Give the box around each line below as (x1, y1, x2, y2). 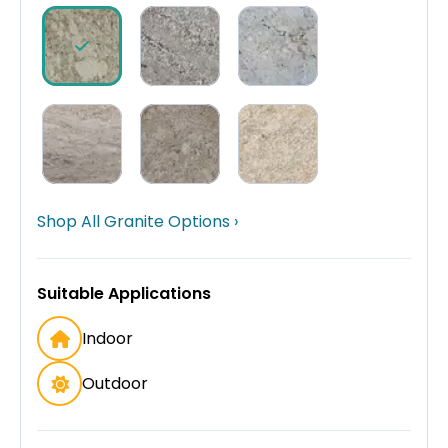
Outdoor (82, 372, 148, 396)
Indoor (82, 327, 133, 351)
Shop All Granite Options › (37, 210, 238, 234)
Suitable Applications (37, 282, 211, 306)
